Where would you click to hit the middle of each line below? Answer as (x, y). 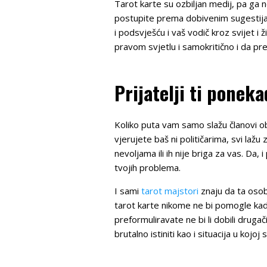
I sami (128, 190)
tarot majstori (170, 190)
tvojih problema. (148, 167)
